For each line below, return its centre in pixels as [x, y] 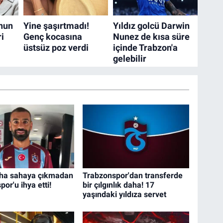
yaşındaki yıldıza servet [125, 194]
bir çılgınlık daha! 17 [119, 185]
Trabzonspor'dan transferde [133, 175]
